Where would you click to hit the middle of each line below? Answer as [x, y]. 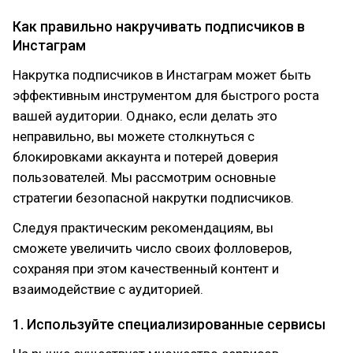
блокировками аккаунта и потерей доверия [145, 157]
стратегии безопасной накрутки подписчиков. [153, 198]
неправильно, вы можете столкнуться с [134, 136]
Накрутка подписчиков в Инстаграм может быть [162, 75]
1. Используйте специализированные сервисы [169, 324]
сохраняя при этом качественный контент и [146, 269]
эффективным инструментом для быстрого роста [166, 95]
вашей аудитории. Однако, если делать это [145, 116]
